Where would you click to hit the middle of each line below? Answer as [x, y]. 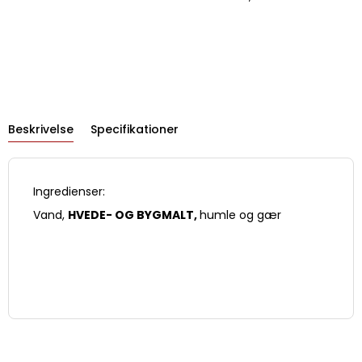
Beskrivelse [41, 130]
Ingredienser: [69, 192]
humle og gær [240, 215]
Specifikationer [135, 130]
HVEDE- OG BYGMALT [131, 215]
